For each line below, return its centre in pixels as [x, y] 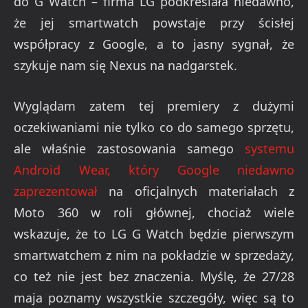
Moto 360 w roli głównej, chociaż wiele [154, 212]
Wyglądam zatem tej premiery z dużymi [154, 106]
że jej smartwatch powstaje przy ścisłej [154, 22]
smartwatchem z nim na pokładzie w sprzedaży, [154, 255]
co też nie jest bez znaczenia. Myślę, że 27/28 [154, 276]
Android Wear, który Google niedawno [154, 169]
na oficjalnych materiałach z [196, 191]
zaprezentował [56, 191]
